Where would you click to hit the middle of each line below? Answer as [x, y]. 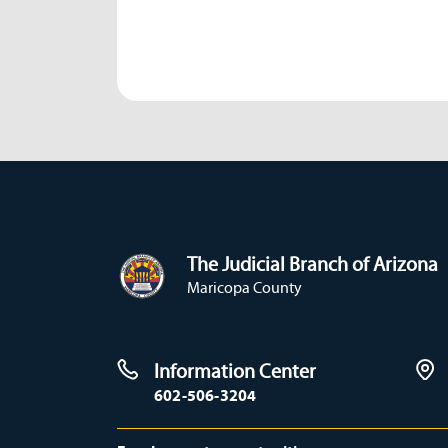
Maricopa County [244, 287]
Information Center [235, 370]
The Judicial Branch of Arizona [312, 263]
